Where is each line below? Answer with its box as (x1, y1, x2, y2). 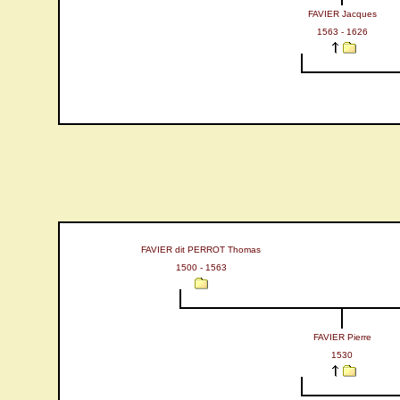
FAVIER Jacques (307, 9, 377, 19)
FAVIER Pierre (312, 332, 371, 342)
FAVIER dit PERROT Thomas (141, 245, 261, 254)
